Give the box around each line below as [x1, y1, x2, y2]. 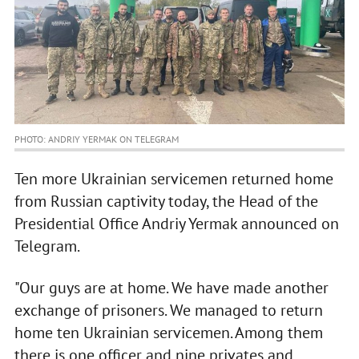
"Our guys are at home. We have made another [14, 277, 329, 299]
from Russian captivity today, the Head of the [14, 191, 318, 212]
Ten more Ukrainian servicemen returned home [14, 168, 333, 190]
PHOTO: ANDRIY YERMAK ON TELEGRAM [14, 133, 179, 146]
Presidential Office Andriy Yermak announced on [14, 213, 339, 235]
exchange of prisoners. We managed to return [14, 300, 323, 321]
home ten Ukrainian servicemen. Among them [14, 322, 323, 344]
